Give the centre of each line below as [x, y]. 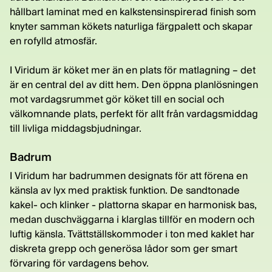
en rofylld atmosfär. [53, 41]
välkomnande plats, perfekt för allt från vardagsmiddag [134, 114]
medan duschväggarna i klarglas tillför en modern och [132, 219]
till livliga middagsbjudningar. [76, 128]
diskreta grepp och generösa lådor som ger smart [124, 248]
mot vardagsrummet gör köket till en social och [117, 99]
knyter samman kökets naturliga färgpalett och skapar [131, 26]
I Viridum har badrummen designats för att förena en [129, 175]
